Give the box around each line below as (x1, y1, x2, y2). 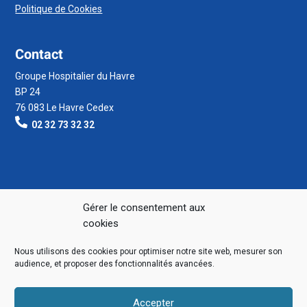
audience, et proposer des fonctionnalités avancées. (14, 259, 214, 269)
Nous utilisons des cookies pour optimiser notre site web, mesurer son (14, 247, 282, 256)
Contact (15, 45, 64, 65)
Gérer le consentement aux (83, 201, 205, 214)
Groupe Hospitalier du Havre (15, 71, 136, 82)
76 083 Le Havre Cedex (15, 102, 114, 114)
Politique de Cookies (15, 3, 103, 15)
